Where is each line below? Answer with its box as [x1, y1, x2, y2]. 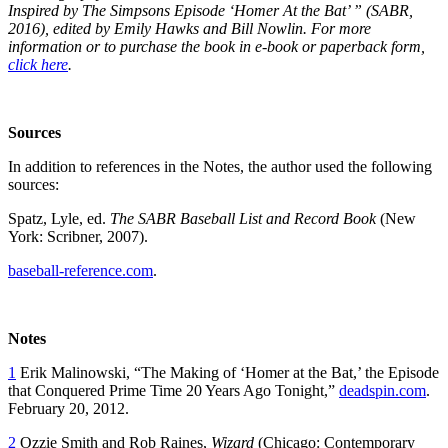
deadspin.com [339, 381, 426, 399]
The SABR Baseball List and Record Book [110, 209, 376, 227]
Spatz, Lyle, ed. [8, 209, 110, 227]
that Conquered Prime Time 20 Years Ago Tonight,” [8, 381, 339, 399]
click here [8, 55, 68, 73]
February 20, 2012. [8, 399, 129, 417]
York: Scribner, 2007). [8, 227, 148, 245]
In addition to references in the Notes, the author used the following [8, 157, 432, 175]
